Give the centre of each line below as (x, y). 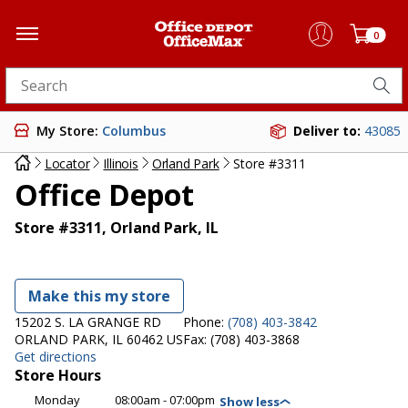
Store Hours (58, 376)
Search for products (73, 92)
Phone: (205, 322)
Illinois (121, 164)
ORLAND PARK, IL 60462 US (99, 340)
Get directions (56, 357)
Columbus (134, 130)
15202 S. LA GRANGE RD (88, 322)
